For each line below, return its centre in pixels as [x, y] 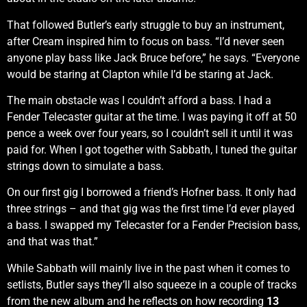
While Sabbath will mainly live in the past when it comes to [148, 268]
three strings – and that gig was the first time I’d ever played [151, 209]
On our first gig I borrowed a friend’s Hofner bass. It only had [151, 193]
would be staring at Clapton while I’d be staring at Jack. [140, 74]
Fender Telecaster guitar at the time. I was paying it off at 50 [152, 116]
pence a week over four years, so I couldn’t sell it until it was [150, 133]
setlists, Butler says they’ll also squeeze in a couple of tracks [152, 284]
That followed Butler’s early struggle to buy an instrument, [146, 25]
